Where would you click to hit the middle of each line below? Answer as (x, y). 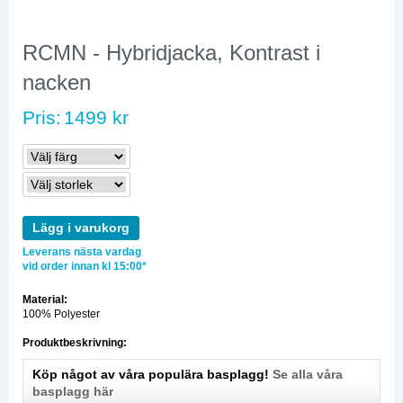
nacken (57, 82)
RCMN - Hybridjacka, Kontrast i (171, 53)
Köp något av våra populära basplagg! (152, 374)
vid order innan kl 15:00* (85, 266)
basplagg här (73, 391)
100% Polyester (61, 314)
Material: (45, 300)
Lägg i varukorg (81, 228)
